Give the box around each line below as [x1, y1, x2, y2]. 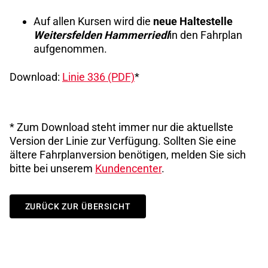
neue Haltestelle [153, 15, 233, 28]
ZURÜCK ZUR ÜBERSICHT [25, 201, 131, 211]
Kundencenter [95, 162, 162, 175]
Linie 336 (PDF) [62, 70, 135, 83]
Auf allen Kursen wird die [33, 15, 153, 28]
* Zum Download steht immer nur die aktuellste [10, 120, 233, 133]
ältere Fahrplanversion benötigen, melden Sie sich [10, 148, 246, 161]
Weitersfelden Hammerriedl [33, 29, 169, 42]
